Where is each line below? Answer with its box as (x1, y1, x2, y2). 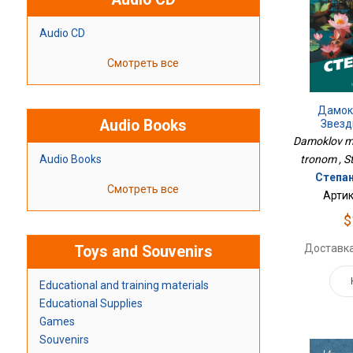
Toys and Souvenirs (73, 243, 213, 262)
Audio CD (39, 27, 85, 40)
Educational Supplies (39, 297, 143, 310)
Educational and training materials (39, 279, 209, 292)
